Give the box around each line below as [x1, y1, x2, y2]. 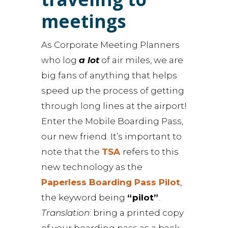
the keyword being [41, 192, 127, 203]
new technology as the [41, 162, 142, 172]
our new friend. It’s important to [41, 131, 182, 141]
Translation [41, 208, 90, 218]
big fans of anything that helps [41, 70, 177, 80]
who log [41, 55, 79, 65]
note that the [41, 147, 102, 157]
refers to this [122, 147, 179, 157]
